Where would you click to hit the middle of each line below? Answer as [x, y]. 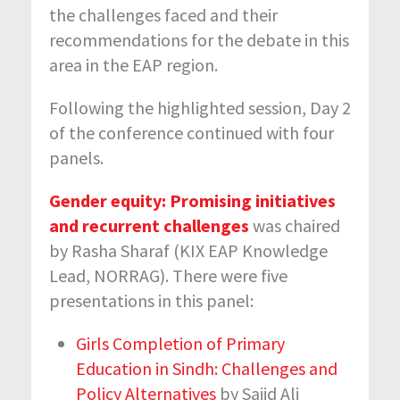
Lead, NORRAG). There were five [168, 275]
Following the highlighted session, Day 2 [200, 107]
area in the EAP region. [133, 64]
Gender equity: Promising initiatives [192, 200]
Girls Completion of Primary [180, 343]
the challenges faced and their [163, 14]
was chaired [295, 225]
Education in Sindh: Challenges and [207, 368]
